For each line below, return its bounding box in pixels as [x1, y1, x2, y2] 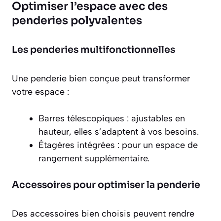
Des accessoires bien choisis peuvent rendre [12, 208, 194, 220]
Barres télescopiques [38, 113, 124, 124]
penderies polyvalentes [12, 14, 142, 28]
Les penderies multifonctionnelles [12, 44, 175, 56]
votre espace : [12, 86, 69, 98]
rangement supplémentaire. [38, 153, 149, 164]
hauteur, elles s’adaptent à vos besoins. [38, 126, 199, 138]
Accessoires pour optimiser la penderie [12, 179, 200, 191]
